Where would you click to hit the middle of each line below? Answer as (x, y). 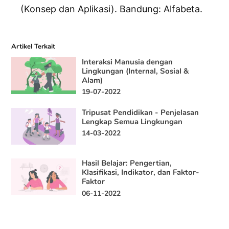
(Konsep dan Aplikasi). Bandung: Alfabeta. (112, 9)
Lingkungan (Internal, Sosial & (135, 71)
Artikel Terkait (33, 47)
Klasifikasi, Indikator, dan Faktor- (141, 173)
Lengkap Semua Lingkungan (132, 121)
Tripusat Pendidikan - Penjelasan (141, 112)
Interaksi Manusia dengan (128, 62)
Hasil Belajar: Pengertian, (127, 163)
